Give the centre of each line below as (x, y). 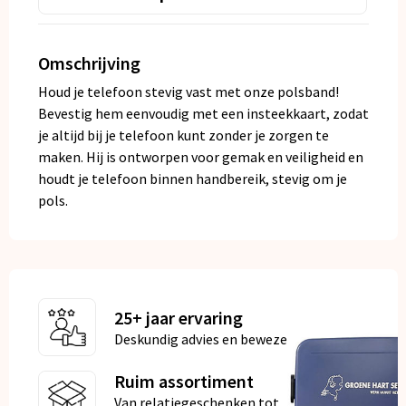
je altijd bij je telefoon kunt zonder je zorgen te (183, 135)
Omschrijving (89, 63)
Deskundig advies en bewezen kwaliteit (234, 339)
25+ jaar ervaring (178, 318)
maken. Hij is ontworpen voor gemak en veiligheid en (200, 157)
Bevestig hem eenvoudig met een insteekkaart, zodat (203, 114)
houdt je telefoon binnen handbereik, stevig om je (192, 179)
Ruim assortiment (184, 382)
